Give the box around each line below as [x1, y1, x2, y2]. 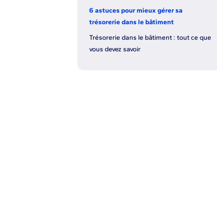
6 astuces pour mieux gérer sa [89, 6, 183, 15]
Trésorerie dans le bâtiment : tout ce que [89, 33, 211, 42]
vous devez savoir [89, 45, 140, 53]
